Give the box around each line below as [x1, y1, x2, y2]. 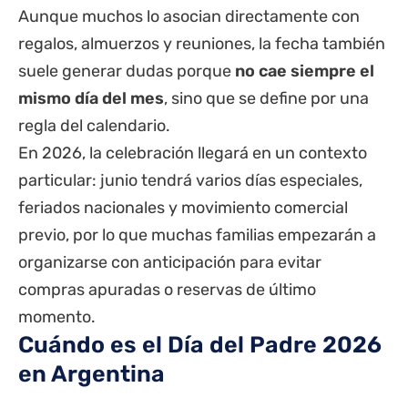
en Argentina [18, 361, 165, 388]
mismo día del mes [18, 88, 164, 109]
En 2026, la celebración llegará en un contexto [18, 143, 367, 164]
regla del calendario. [18, 116, 170, 137]
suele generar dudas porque [18, 61, 235, 82]
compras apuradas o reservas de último [18, 280, 316, 301]
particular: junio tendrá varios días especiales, [18, 170, 362, 191]
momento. [18, 307, 96, 328]
